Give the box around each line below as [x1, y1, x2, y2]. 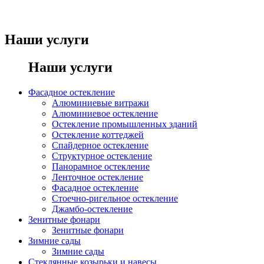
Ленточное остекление [52, 171, 143, 182]
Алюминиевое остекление [52, 108, 158, 118]
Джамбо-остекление [52, 203, 133, 214]
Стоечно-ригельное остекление [52, 193, 178, 203]
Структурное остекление [52, 150, 152, 161]
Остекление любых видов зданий [5, 9, 140, 19]
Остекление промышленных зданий [52, 118, 197, 129]
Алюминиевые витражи [52, 97, 149, 108]
